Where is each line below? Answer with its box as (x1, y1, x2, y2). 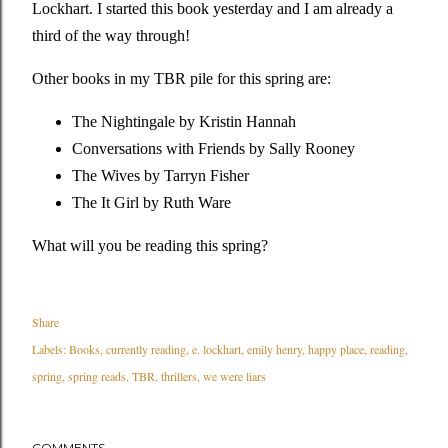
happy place (308, 341, 364, 358)
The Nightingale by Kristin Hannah (72, 113, 296, 131)
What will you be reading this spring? (32, 237, 268, 255)
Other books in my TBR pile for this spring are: (32, 70, 331, 88)
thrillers (161, 368, 197, 385)
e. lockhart (192, 341, 241, 358)
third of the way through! (32, 27, 190, 45)
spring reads (68, 368, 126, 385)
